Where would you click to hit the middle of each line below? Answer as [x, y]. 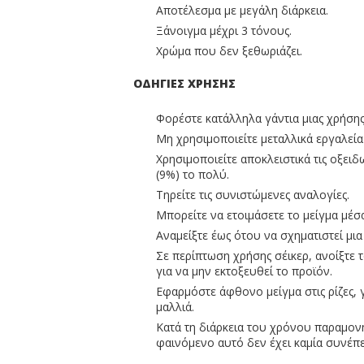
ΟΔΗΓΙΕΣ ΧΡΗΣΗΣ [184, 83]
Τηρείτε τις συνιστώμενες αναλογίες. [253, 195]
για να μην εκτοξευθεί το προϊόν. [244, 271]
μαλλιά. [175, 307]
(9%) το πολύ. [193, 174]
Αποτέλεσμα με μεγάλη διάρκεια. [242, 10]
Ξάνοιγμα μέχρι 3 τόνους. [224, 30]
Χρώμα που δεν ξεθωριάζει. [229, 51]
